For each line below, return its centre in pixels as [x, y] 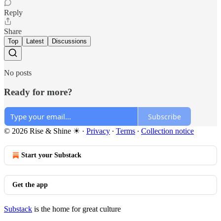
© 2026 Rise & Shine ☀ [42, 131]
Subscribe [165, 116]
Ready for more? [38, 92]
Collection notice [167, 131]
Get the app [30, 185]
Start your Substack [51, 155]
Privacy [98, 131]
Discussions [69, 41]
